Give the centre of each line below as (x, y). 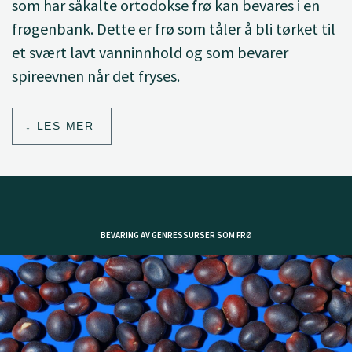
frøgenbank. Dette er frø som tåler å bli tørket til (174, 29)
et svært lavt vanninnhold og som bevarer (150, 52)
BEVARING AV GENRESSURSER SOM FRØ (176, 235)
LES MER (65, 125)
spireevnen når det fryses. (96, 76)
